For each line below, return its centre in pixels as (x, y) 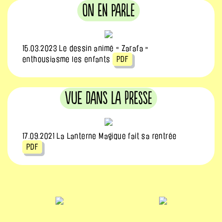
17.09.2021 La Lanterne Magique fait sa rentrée (100, 136)
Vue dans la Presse (109, 98)
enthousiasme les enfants (67, 59)
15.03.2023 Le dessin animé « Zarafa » (85, 48)
